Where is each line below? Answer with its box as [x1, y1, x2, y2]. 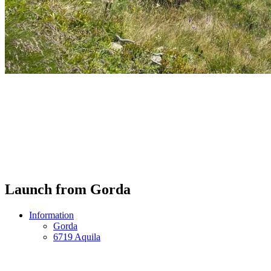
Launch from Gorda [5, 181, 131, 198]
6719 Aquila [53, 231, 100, 242]
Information [29, 209, 74, 220]
